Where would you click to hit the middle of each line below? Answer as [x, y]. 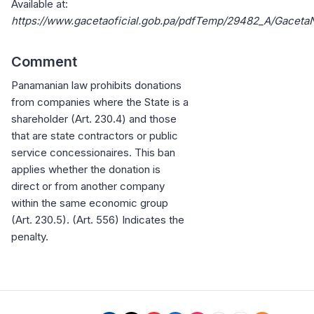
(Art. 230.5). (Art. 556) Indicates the [98, 220]
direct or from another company [88, 186]
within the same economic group [90, 203]
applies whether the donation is [86, 170]
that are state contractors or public [95, 136]
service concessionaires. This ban [93, 153]
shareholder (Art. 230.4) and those [94, 119]
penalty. [30, 237]
